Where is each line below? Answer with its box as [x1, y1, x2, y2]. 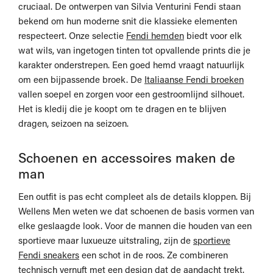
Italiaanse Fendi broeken [144, 73, 244, 86]
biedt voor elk [184, 29, 242, 42]
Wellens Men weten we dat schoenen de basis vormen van [18, 205, 254, 218]
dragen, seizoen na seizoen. [18, 117, 129, 130]
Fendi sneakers [18, 249, 79, 261]
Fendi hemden [126, 29, 184, 42]
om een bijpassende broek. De [18, 73, 144, 86]
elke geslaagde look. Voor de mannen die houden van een [18, 219, 252, 232]
